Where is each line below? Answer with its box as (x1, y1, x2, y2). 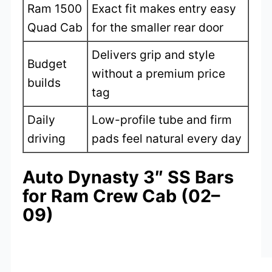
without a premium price (92, 66, 226, 81)
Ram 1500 (27, 1, 83, 16)
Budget (27, 56, 67, 72)
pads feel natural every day (92, 131, 242, 146)
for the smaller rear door (92, 20, 224, 35)
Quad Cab (27, 20, 83, 35)
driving (27, 131, 66, 146)
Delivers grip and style (92, 47, 216, 63)
